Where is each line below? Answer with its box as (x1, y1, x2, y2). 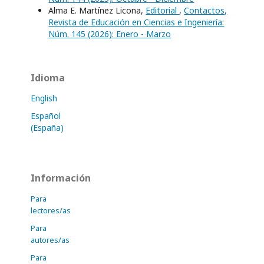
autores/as (31, 235, 70, 246)
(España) (31, 122, 64, 134)
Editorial (146, 5, 180, 16)
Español (31, 110, 61, 122)
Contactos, (184, 5, 227, 16)
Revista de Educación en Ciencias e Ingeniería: (48, 16, 225, 28)
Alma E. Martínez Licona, (48, 5, 146, 16)
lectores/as (31, 205, 71, 216)
